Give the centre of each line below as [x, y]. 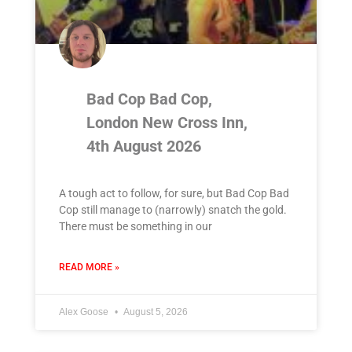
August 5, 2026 [155, 312]
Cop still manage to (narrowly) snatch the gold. [173, 209]
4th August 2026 [144, 146]
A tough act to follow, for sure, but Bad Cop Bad [174, 193]
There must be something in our [136, 226]
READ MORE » [89, 267]
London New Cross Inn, [167, 122]
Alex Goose [85, 312]
